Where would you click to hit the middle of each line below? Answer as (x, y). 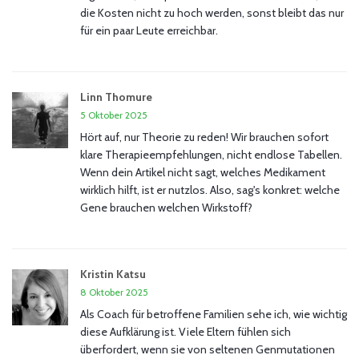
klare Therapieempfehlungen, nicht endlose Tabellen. (211, 155)
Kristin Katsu (113, 274)
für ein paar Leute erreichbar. (149, 31)
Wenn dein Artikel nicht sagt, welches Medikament (203, 173)
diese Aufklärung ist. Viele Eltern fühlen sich (186, 332)
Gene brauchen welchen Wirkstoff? (166, 208)
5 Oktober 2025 (114, 115)
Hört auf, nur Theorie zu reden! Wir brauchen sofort (204, 137)
